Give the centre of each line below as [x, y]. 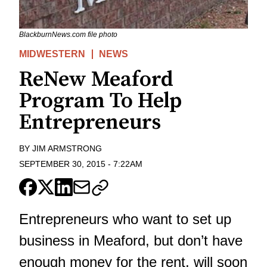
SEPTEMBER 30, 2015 [62, 164]
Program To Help [100, 101]
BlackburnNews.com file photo [68, 34]
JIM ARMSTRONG [67, 148]
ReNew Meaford [96, 79]
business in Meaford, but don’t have [131, 241]
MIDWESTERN [52, 54]
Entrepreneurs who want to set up [125, 219]
